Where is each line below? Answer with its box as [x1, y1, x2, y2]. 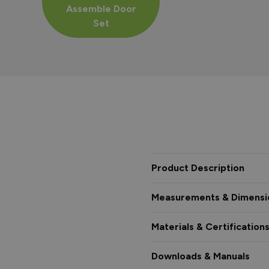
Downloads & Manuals [151, 250, 250, 262]
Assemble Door [65, 2, 136, 14]
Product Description [151, 162, 244, 174]
